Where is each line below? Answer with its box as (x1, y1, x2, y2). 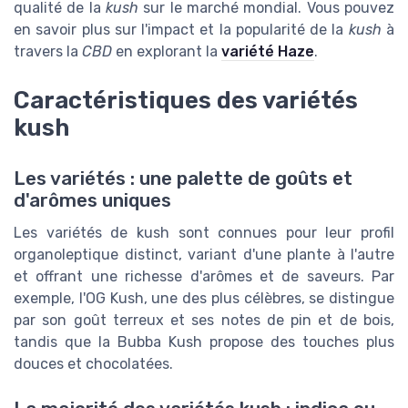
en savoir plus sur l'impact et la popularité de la (14, 21, 349, 39)
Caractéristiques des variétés (14, 87, 358, 115)
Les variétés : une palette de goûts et (14, 168, 352, 190)
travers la (14, 43, 82, 61)
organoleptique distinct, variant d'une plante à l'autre (14, 246, 394, 264)
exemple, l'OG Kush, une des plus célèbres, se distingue (14, 290, 394, 308)
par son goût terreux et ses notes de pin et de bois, (14, 311, 394, 330)
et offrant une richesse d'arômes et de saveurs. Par (14, 268, 394, 286)
